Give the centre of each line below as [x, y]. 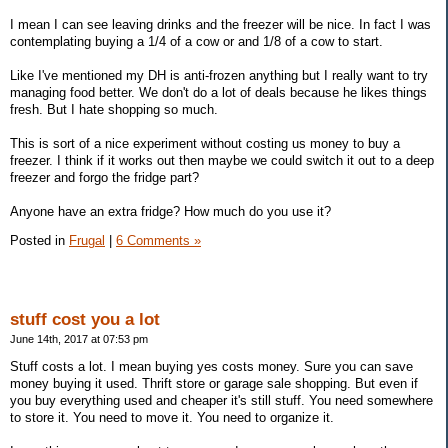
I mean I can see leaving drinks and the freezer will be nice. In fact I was [220, 24]
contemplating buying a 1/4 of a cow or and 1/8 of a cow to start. [196, 41]
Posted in [39, 241]
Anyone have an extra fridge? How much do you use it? [170, 211]
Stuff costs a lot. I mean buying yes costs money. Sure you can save [211, 367]
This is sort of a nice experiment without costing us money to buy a [205, 143]
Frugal [87, 241]
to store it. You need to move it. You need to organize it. [172, 418]
